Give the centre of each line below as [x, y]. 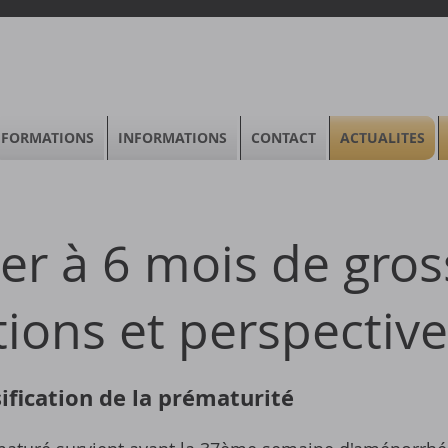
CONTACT [283, 137]
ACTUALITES [382, 137]
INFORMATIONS [172, 137]
